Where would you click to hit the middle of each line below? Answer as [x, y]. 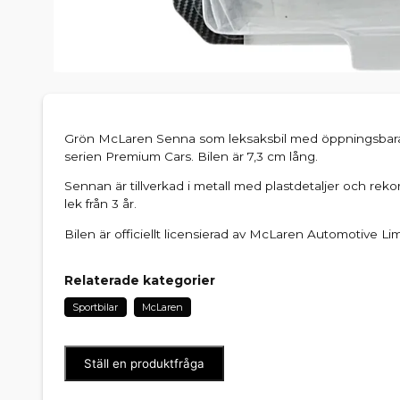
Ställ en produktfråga [144, 363]
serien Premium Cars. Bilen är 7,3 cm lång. [191, 156]
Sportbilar [96, 307]
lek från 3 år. [100, 204]
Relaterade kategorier [140, 280]
